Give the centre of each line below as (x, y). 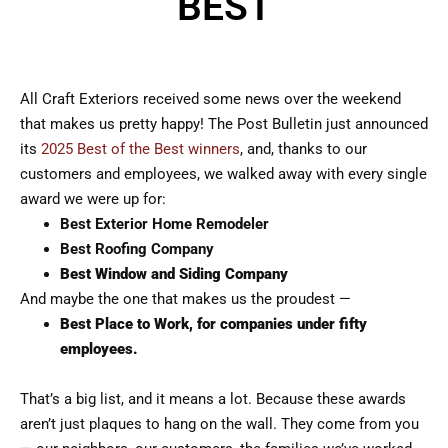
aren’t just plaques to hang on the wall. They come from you (219, 423)
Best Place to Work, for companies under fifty (213, 323)
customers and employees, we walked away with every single (223, 173)
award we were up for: (93, 198)
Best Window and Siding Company (174, 273)
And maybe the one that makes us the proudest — (185, 298)
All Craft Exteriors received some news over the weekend (210, 98)
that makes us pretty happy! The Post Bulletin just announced (224, 123)
